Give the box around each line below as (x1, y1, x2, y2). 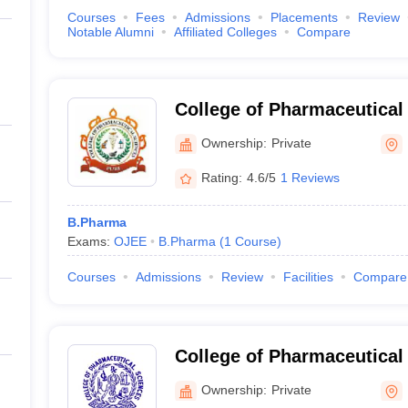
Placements (270, 10, 338, 25)
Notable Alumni (66, 25, 154, 39)
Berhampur (174, 370, 271, 390)
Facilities (282, 270, 333, 284)
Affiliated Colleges (173, 25, 277, 39)
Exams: (66, 234, 114, 249)
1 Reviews (280, 169, 340, 185)
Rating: (200, 169, 242, 185)
